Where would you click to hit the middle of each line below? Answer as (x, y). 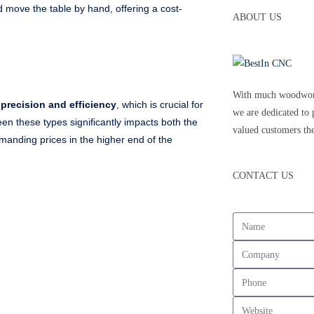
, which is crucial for (160, 104)
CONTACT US (263, 176)
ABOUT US (257, 18)
